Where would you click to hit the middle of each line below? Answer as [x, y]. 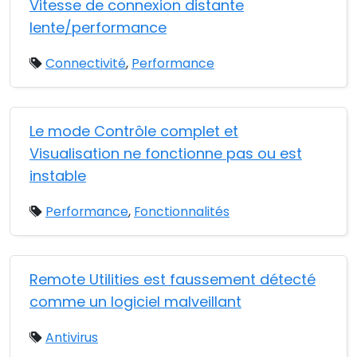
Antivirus [72, 337]
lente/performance [98, 27]
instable [58, 176]
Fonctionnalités [182, 212]
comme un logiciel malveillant [135, 302]
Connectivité [86, 63]
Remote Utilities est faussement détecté [173, 279]
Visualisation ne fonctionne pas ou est [166, 153]
